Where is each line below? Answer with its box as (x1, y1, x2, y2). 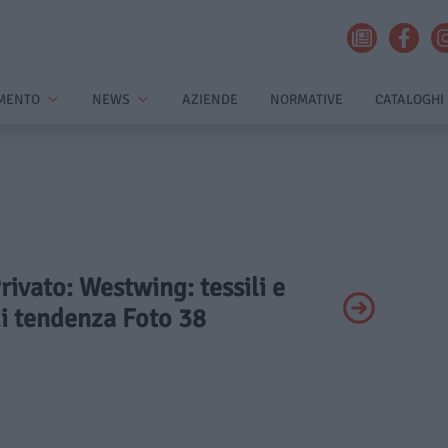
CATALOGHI (375, 91, 444, 108)
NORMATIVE (270, 91, 343, 108)
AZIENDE (182, 91, 238, 108)
